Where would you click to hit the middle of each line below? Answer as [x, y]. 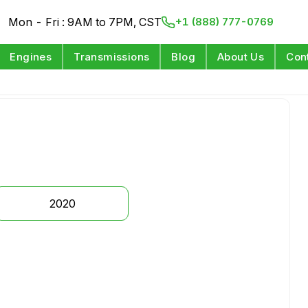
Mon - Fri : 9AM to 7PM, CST [85, 22]
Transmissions [112, 57]
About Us [241, 57]
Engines [31, 57]
